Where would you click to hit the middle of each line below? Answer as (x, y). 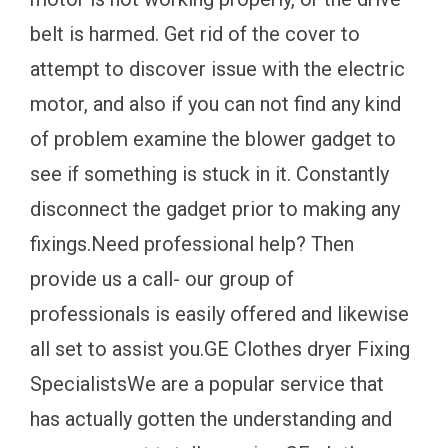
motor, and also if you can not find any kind (215, 103)
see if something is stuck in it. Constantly (209, 173)
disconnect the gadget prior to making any (215, 208)
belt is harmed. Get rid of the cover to (195, 33)
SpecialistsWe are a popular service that (207, 383)
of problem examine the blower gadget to (213, 138)
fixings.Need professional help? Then (192, 243)
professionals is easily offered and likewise (219, 313)
